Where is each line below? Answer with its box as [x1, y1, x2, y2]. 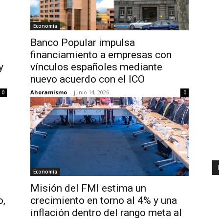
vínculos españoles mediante [30, 61, 162, 73]
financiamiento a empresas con [30, 49, 172, 61]
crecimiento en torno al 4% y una [30, 195, 177, 206]
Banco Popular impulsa [30, 37, 135, 48]
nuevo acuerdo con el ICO [30, 73, 145, 85]
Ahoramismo [30, 88, 67, 96]
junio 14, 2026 [74, 88, 109, 96]
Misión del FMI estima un [30, 182, 146, 194]
